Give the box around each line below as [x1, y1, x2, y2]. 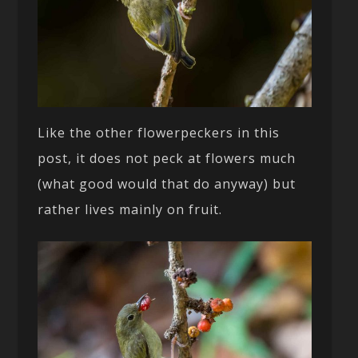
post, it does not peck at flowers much [38, 149, 296, 168]
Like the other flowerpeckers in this [38, 124, 280, 142]
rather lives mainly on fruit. [38, 201, 223, 219]
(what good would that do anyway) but [38, 175, 296, 193]
